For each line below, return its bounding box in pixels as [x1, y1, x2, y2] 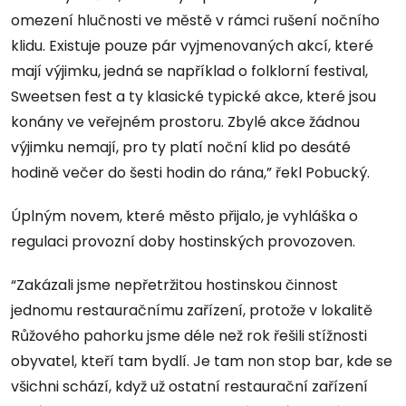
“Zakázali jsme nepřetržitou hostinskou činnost [11, 275, 338, 296]
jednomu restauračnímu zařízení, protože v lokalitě [11, 300, 372, 322]
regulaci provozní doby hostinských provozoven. [11, 231, 355, 253]
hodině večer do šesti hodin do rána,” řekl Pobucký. [11, 162, 370, 184]
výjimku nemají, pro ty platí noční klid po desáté [11, 137, 351, 159]
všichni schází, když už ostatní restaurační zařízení [11, 376, 368, 398]
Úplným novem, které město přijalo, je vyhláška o [11, 206, 358, 227]
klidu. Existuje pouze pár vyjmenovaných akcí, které [11, 35, 373, 57]
